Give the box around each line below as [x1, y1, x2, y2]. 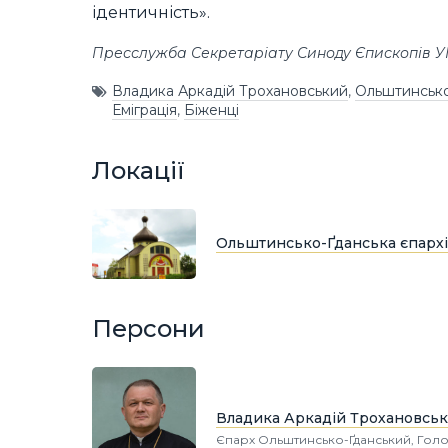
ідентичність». [92, 3, 210, 23]
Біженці [184, 101, 239, 120]
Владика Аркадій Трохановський [112, 82, 348, 101]
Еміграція [112, 101, 177, 120]
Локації [92, 155, 185, 185]
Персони [92, 313, 205, 343]
